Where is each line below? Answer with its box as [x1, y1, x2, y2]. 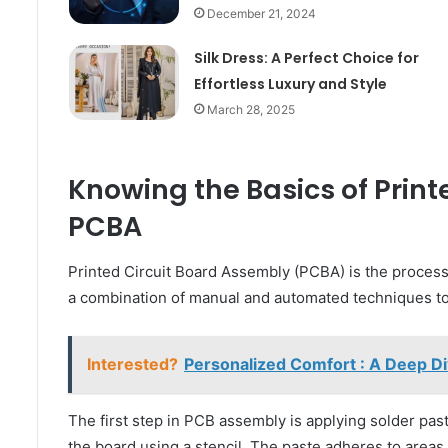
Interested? [87, 353, 178, 374]
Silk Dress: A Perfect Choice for [193, 48, 419, 69]
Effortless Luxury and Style [193, 74, 387, 95]
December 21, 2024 [206, 6, 316, 22]
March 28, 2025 [206, 102, 295, 118]
